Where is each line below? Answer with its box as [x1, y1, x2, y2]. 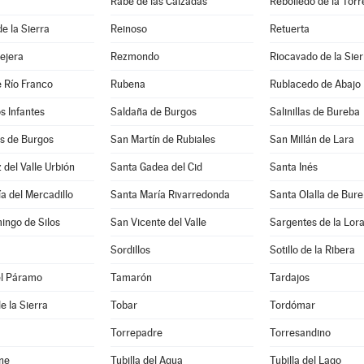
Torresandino [269, 327, 331, 339]
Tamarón [110, 271, 152, 284]
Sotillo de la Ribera [269, 244, 355, 256]
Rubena [110, 78, 145, 90]
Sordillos [110, 244, 150, 256]
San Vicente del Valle [110, 216, 206, 228]
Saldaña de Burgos [110, 106, 197, 118]
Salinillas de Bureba [269, 106, 360, 118]
